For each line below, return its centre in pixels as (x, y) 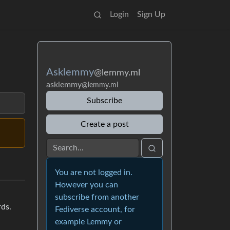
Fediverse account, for (95, 209)
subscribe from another (97, 197)
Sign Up (151, 14)
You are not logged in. (94, 172)
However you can (87, 185)
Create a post (104, 124)
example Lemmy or (88, 222)
